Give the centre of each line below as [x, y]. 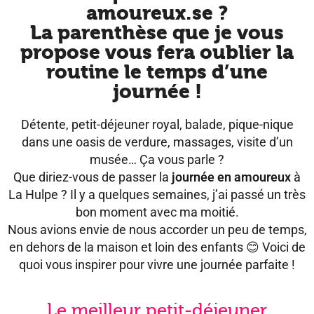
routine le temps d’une [157, 72]
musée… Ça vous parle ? [157, 159]
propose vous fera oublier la [157, 52]
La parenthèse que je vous [157, 33]
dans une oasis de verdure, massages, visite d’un [157, 142]
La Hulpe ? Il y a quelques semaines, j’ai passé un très [157, 194]
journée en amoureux [231, 177]
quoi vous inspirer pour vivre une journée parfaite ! [157, 265]
